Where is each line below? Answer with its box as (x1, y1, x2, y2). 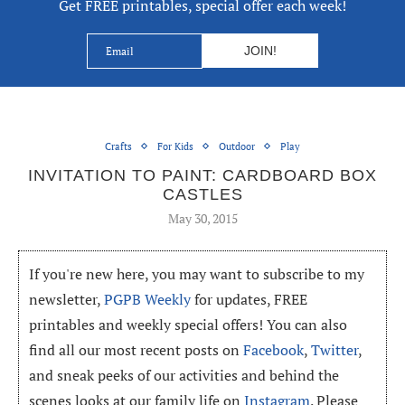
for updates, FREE (191, 288, 308, 309)
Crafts (105, 139, 132, 153)
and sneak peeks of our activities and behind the (29, 364, 340, 385)
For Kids (157, 139, 193, 153)
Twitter (311, 339, 359, 360)
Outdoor (219, 139, 255, 153)
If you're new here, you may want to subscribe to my (29, 263, 365, 284)
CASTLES (162, 184, 243, 203)
